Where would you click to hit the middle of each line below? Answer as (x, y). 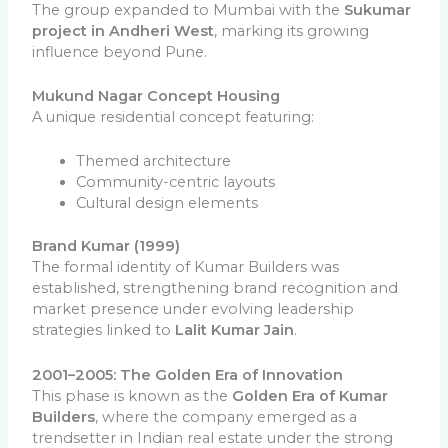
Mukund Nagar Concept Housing (156, 96)
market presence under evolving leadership (193, 309)
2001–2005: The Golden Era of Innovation (188, 374)
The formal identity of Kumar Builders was (186, 267)
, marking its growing (292, 30)
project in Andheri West (123, 30)
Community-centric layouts (176, 182)
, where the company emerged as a (226, 416)
